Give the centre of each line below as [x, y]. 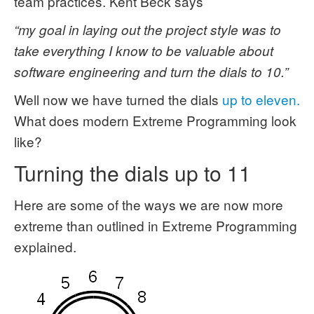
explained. [45, 246]
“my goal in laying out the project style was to [148, 29]
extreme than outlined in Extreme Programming [156, 225]
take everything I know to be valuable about [144, 50]
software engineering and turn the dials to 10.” [151, 71]
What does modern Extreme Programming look [155, 120]
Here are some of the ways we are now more [149, 204]
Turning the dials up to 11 [132, 173]
